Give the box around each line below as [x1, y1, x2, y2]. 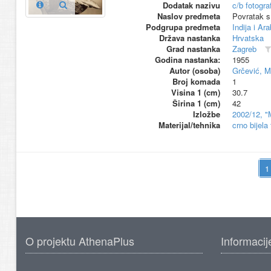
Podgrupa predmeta [145, 21, 220, 33]
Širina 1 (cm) [172, 97, 220, 109]
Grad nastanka [166, 43, 220, 54]
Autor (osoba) [169, 65, 220, 76]
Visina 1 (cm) [171, 87, 220, 98]
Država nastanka [158, 32, 220, 44]
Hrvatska [232, 32, 264, 44]
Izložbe [192, 108, 220, 120]
